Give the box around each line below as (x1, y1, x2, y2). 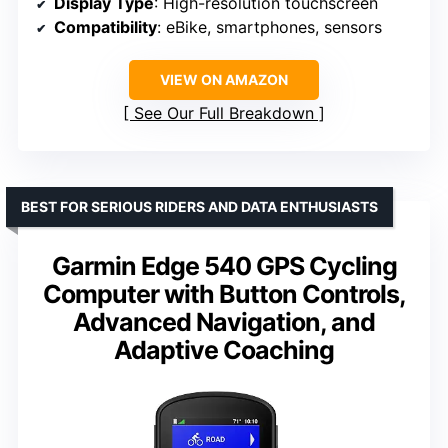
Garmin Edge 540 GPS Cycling (51, 250, 397, 281)
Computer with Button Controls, (42, 278, 406, 309)
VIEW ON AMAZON (160, 70, 288, 88)
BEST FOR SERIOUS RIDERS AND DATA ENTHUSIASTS (21, 197, 378, 215)
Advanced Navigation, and (73, 306, 375, 337)
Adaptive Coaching (114, 334, 334, 365)
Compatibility (54, 16, 157, 37)
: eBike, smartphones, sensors (157, 16, 382, 37)
